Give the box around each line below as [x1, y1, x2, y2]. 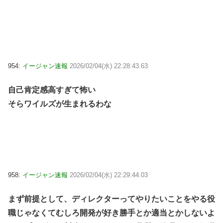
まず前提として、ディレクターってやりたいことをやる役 [8, 195, 215, 204]
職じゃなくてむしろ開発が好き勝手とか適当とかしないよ [8, 209, 215, 218]
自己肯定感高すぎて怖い [8, 86, 96, 95]
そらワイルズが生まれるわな [8, 100, 111, 109]
